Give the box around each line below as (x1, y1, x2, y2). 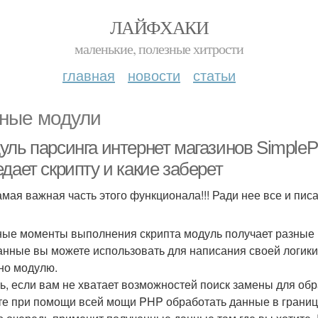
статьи (193, 65, 236, 85)
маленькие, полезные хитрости (75, 39, 243, 58)
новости (128, 65, 180, 85)
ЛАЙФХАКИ (109, 15, 209, 39)
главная (62, 65, 115, 85)
